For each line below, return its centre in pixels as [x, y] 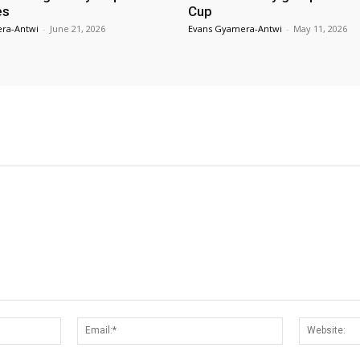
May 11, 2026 [320, 28]
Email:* [300, 325]
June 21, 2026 [78, 28]
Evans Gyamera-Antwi [235, 28]
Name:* [81, 325]
